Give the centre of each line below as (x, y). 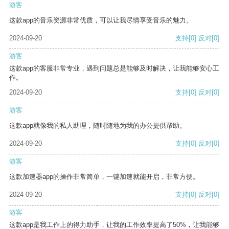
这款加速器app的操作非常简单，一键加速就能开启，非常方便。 (104, 177)
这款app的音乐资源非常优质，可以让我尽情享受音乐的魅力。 (101, 20)
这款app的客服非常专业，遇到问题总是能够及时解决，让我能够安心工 (114, 68)
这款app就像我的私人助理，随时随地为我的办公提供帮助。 (98, 126)
